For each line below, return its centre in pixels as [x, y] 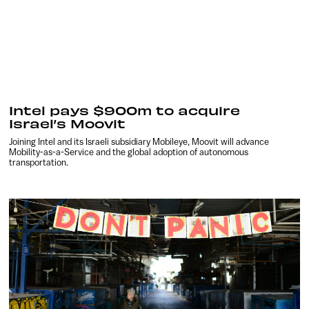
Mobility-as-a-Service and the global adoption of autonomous [129, 152]
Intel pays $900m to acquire [125, 110]
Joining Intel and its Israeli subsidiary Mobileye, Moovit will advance [139, 142]
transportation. [39, 163]
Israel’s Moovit [68, 123]
